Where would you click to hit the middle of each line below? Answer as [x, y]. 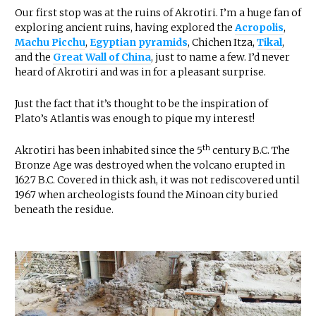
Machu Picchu [50, 43]
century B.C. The [250, 151]
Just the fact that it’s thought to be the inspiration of [141, 104]
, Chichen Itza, [222, 43]
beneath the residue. [64, 210]
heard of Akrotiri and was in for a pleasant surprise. [140, 72]
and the [34, 57]
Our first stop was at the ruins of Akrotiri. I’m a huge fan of [158, 13]
